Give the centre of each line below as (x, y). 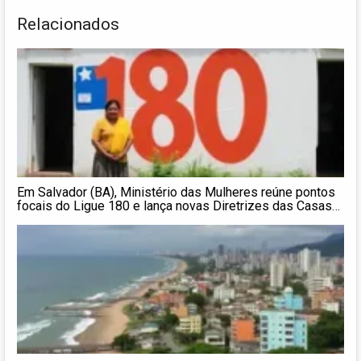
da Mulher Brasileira (73, 219)
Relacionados (68, 24)
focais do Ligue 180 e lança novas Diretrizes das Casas (174, 205)
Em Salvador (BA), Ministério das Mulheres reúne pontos (176, 192)
